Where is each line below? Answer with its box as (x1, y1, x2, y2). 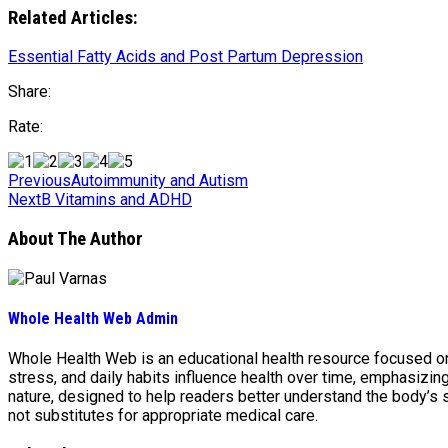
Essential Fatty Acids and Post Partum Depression (8, 47, 363, 67)
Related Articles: (8, 6, 138, 29)
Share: (8, 82, 51, 102)
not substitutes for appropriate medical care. (8, 406, 318, 426)
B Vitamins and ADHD (41, 190, 192, 210)
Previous (8, 171, 71, 191)
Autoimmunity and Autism (71, 171, 248, 191)
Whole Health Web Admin (8, 308, 178, 328)
